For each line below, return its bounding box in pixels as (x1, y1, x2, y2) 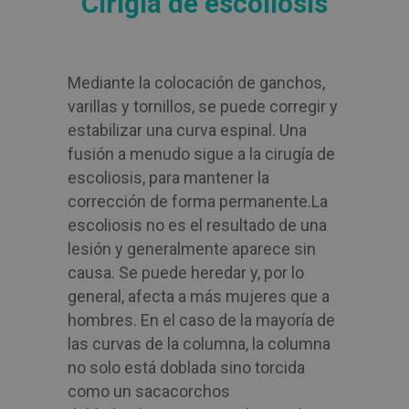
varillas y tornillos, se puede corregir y (68, 97, 338, 116)
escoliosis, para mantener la (68, 168, 269, 187)
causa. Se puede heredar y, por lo (68, 263, 304, 282)
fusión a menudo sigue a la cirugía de (68, 144, 335, 163)
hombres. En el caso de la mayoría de (68, 310, 335, 330)
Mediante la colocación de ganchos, (68, 73, 325, 92)
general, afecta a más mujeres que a (68, 287, 330, 306)
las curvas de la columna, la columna (68, 334, 330, 353)
